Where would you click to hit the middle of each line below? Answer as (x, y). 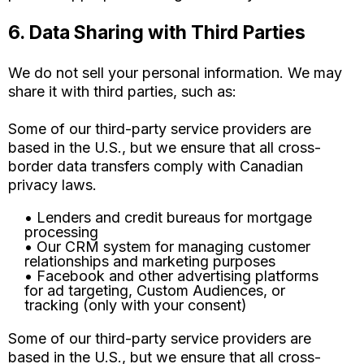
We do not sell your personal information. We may (175, 73)
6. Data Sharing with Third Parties (157, 32)
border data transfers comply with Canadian (156, 166)
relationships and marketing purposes (150, 261)
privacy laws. (52, 185)
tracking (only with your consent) (136, 305)
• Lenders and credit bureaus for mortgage (168, 217)
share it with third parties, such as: (122, 91)
